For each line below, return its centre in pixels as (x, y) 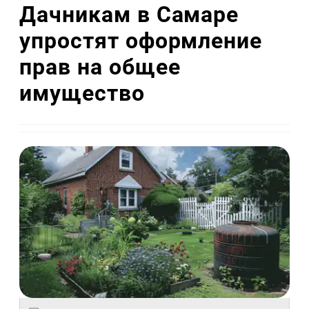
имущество (82, 93)
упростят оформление (141, 40)
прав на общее (100, 67)
